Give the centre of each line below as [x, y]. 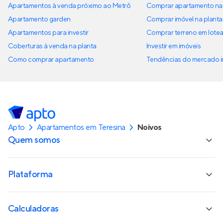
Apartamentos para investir [48, 33]
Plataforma [30, 174]
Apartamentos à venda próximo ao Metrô [69, 6]
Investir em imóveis [174, 46]
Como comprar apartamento [51, 60]
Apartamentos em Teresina [81, 127]
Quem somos [34, 140]
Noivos [149, 127]
